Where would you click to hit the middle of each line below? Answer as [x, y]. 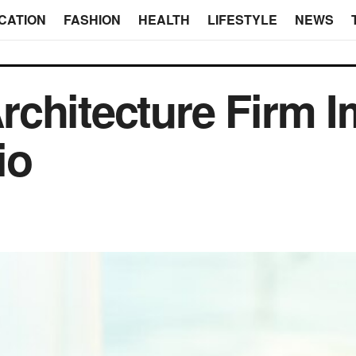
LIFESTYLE [242, 19]
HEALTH [164, 19]
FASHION [92, 19]
